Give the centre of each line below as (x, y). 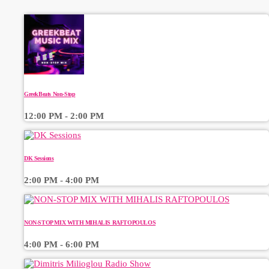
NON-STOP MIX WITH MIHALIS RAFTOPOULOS (90, 222)
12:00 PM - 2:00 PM (64, 116)
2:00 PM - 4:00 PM (62, 180)
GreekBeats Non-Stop (50, 94)
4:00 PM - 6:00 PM (62, 244)
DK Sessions (39, 158)
